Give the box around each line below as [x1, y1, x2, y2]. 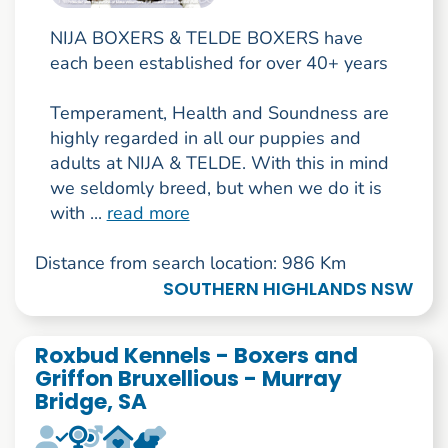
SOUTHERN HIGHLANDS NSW [163, 276, 414, 302]
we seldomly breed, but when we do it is [49, 176, 382, 201]
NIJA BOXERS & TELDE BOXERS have [49, 26, 363, 51]
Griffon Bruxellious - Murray [34, 363, 342, 395]
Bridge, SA [34, 386, 147, 418]
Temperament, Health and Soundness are [49, 101, 389, 126]
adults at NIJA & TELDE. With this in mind [49, 151, 389, 176]
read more [106, 201, 190, 226]
